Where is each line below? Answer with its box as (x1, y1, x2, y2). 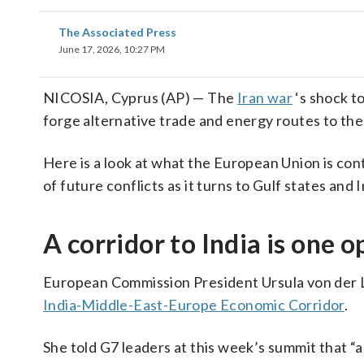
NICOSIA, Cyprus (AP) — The (43, 89, 237, 106)
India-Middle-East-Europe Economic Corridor (43, 296, 344, 314)
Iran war (236, 89, 293, 106)
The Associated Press (58, 25, 176, 39)
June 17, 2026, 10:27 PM (58, 43, 165, 55)
